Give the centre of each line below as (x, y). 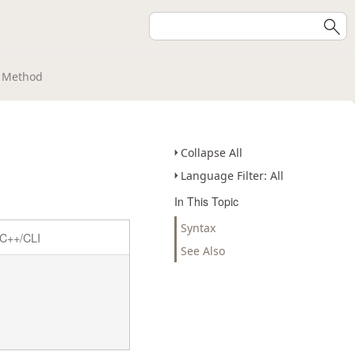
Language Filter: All (232, 176)
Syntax (198, 228)
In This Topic (206, 201)
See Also (203, 251)
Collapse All (212, 153)
